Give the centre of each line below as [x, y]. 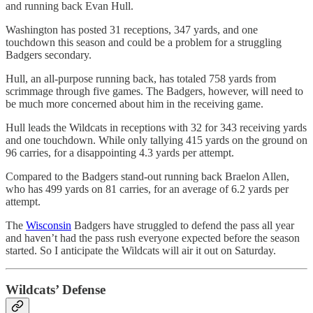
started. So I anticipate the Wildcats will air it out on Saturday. [141, 250]
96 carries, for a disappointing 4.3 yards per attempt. [120, 152]
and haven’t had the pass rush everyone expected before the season [153, 238]
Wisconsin [49, 225]
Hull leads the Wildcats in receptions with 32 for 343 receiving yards [156, 127]
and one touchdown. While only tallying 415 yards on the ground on [156, 140]
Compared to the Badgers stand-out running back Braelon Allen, [147, 176]
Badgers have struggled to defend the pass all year [183, 225]
